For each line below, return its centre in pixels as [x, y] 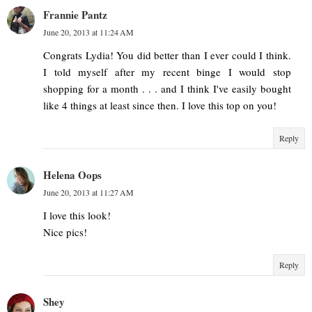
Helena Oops [72, 175]
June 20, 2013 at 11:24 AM [88, 32]
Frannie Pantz [75, 15]
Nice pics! [65, 232]
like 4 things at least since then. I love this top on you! [160, 106]
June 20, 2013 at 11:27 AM [88, 193]
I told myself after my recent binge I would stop [167, 72]
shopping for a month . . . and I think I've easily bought [167, 89]
